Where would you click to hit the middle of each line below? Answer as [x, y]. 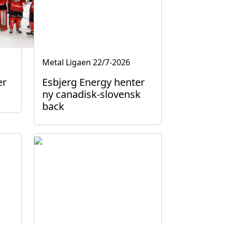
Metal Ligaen [67, 62]
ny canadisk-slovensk [91, 94]
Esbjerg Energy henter [93, 82]
